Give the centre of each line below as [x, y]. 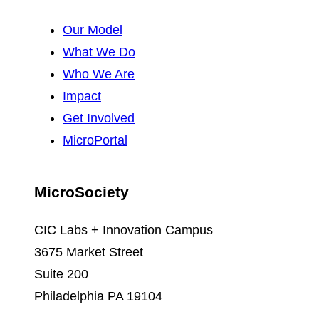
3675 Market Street [89, 252]
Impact [82, 96]
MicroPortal [95, 140]
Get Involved [99, 118]
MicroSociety [82, 192]
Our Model [93, 30]
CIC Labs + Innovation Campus [124, 230]
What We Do [99, 52]
